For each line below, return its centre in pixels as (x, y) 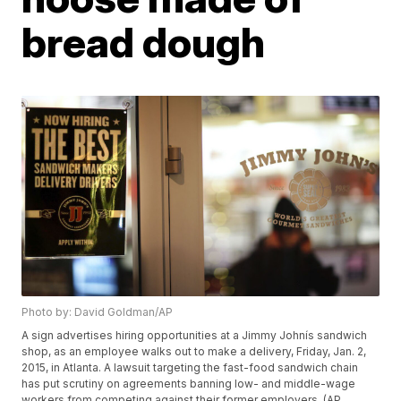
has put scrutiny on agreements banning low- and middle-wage (189, 384)
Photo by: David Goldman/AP (98, 312)
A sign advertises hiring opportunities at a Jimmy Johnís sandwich (195, 336)
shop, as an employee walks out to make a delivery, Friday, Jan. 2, (194, 352)
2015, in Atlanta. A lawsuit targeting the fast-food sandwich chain (190, 368)
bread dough (144, 42)
